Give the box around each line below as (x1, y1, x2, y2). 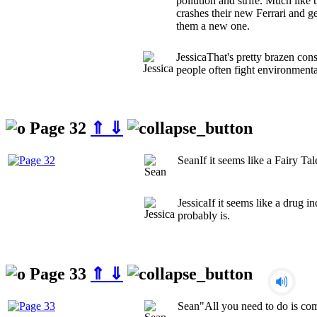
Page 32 (25, 119, 91, 138)
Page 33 (25, 264, 91, 283)
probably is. (178, 209, 230, 222)
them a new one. (176, 20, 250, 33)
